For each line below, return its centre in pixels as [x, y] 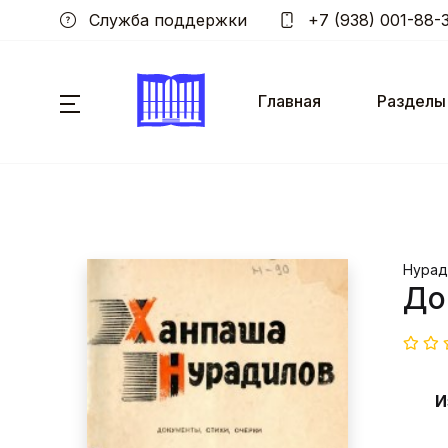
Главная [289, 101]
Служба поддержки [165, 20]
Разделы [411, 101]
